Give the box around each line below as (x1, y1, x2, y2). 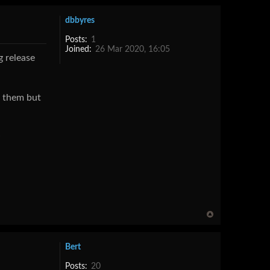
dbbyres (64, 16, 95, 25)
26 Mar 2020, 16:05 (92, 45, 170, 54)
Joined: (64, 45, 92, 54)
